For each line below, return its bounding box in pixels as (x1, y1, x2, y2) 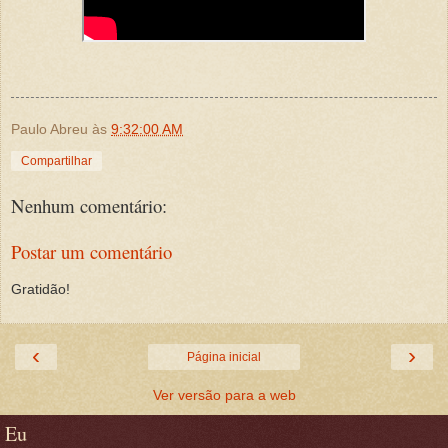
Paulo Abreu (11, 121, 88, 138)
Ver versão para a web (152, 387, 296, 404)
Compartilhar (21, 154, 92, 169)
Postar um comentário (11, 239, 172, 265)
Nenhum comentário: (11, 192, 167, 218)
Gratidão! (11, 280, 70, 297)
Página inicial (187, 350, 261, 365)
